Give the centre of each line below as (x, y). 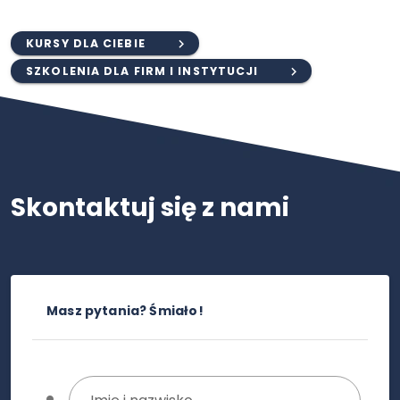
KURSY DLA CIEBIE (86, 43)
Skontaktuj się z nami (150, 208)
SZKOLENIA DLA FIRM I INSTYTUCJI (142, 71)
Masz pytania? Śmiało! (125, 311)
